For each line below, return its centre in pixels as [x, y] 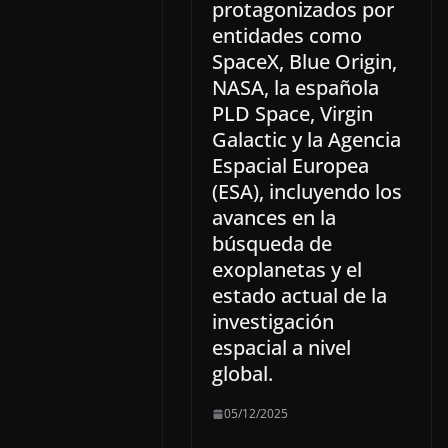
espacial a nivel [281, 348]
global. [242, 374]
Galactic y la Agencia [306, 140]
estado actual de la [299, 296]
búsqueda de [272, 244]
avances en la [274, 218]
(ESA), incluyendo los [307, 192]
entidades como [287, 36]
